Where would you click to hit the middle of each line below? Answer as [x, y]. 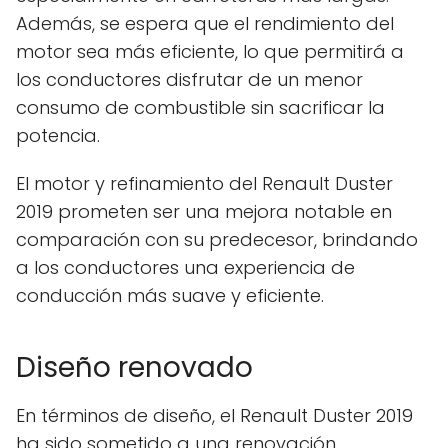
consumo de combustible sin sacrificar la [200, 107]
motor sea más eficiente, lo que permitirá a [210, 51]
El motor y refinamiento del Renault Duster [204, 183]
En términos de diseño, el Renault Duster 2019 [214, 415]
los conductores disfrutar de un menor [189, 79]
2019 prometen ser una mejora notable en [204, 211]
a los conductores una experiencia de [185, 267]
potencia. [58, 135]
